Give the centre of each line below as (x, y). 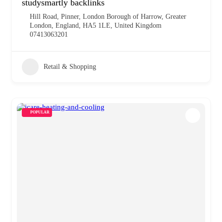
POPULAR (40, 112)
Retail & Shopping (70, 66)
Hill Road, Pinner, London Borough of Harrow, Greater (108, 16)
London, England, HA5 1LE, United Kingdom (96, 25)
